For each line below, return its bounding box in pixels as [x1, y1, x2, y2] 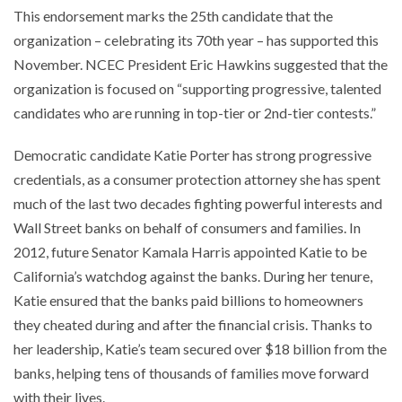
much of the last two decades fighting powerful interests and [13, 194, 382, 212]
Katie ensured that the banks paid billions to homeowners [13, 291, 363, 309]
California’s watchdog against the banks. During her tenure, [13, 267, 372, 284]
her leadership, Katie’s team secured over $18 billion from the [13, 339, 387, 357]
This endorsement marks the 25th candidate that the [13, 7, 333, 25]
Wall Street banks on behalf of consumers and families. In [13, 218, 361, 236]
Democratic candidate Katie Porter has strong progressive [13, 145, 371, 163]
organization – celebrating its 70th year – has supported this [13, 31, 379, 49]
